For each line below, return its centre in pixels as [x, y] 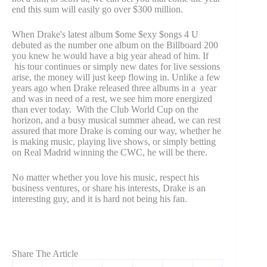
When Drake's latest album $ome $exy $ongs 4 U [105, 35]
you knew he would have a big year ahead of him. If [110, 56]
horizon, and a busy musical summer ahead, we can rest [116, 120]
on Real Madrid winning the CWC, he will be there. [110, 153]
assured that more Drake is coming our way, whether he [117, 131]
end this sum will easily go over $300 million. [97, 10]
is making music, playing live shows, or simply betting [114, 142]
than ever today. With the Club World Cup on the [105, 110]
